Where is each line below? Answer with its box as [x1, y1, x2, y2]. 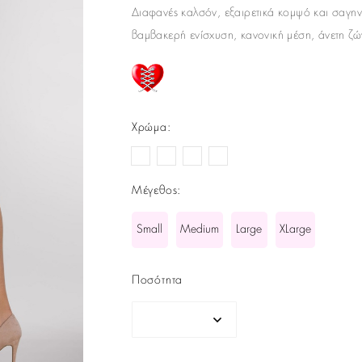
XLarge [279, 223, 311, 235]
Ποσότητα [131, 274, 183, 286]
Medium [179, 223, 219, 235]
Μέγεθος [131, 184, 178, 196]
